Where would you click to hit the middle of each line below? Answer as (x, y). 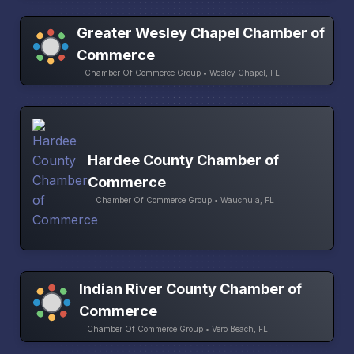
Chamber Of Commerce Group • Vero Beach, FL (177, 328)
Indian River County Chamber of (190, 288)
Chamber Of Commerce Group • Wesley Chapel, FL (182, 72)
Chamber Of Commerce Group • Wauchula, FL (185, 200)
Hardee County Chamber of (183, 160)
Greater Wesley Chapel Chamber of (200, 32)
